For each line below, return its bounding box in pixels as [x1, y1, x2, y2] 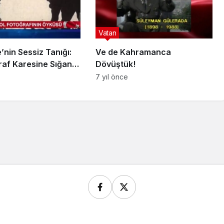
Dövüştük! [95, 59, 135, 69]
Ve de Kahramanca [95, 47, 171, 57]
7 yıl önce [95, 72, 128, 81]
